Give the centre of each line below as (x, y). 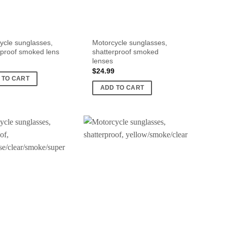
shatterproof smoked (125, 51)
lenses (102, 61)
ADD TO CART (122, 87)
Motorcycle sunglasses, (129, 42)
